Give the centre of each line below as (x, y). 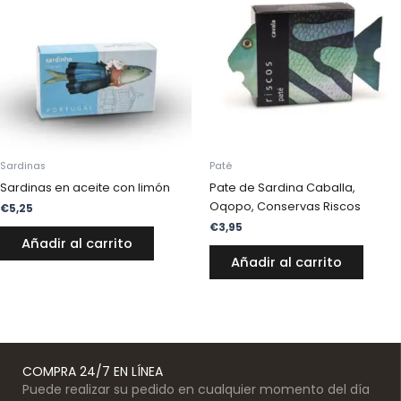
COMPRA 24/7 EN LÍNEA (93, 372)
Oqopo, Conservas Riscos (285, 206)
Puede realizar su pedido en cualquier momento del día (196, 390)
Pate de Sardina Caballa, (282, 187)
